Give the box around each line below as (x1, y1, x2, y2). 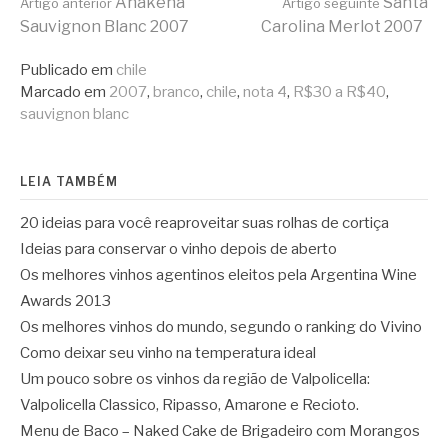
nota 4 (243, 82, 287, 101)
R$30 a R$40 (293, 82, 386, 101)
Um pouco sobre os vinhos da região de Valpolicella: (20, 369, 370, 388)
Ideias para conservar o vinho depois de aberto (20, 239, 337, 258)
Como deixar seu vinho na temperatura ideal (20, 343, 316, 362)
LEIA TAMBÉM (20, 173, 118, 189)
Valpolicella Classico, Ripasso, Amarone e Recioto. (20, 395, 359, 414)
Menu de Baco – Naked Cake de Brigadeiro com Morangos (20, 421, 420, 440)
